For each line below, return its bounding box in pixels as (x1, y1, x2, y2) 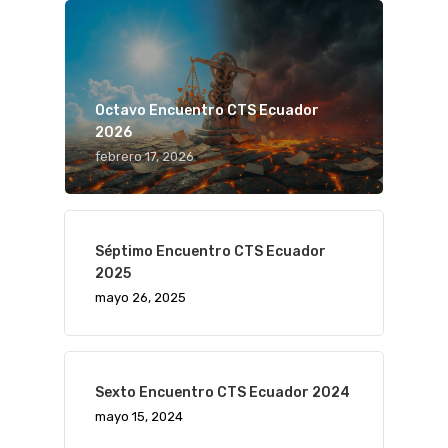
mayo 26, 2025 (95, 289, 186, 305)
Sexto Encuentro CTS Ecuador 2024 (95, 383, 350, 401)
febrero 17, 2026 (95, 148, 194, 164)
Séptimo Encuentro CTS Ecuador (95, 242, 326, 260)
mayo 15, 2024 (95, 408, 183, 424)
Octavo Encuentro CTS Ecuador (95, 101, 319, 119)
